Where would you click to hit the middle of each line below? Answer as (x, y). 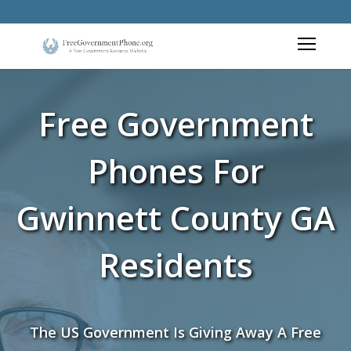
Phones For (175, 170)
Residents (175, 264)
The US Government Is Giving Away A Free (175, 332)
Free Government (175, 123)
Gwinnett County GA (175, 217)
